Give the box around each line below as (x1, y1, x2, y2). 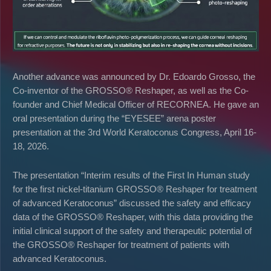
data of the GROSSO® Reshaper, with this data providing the (13, 212, 253, 223)
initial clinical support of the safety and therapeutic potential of (13, 226, 252, 237)
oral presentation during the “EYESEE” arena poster (13, 113, 216, 124)
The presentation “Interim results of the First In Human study (13, 170, 250, 181)
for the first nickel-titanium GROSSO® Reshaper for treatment (13, 184, 257, 195)
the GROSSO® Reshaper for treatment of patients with (13, 240, 229, 250)
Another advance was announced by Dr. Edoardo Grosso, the (13, 71, 255, 82)
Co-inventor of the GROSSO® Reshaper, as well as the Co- (13, 85, 249, 96)
